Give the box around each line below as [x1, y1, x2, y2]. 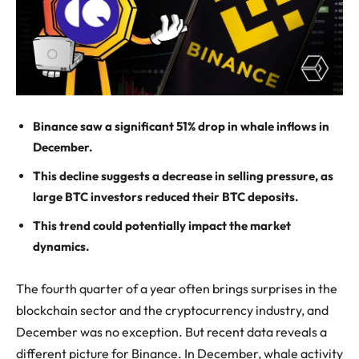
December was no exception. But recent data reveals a [16, 323, 327, 340]
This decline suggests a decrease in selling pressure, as [33, 167, 333, 184]
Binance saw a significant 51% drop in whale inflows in [33, 118, 329, 134]
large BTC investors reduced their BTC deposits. [33, 188, 301, 204]
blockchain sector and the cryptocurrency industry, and [16, 301, 329, 318]
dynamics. [33, 238, 92, 254]
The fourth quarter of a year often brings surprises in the [16, 280, 337, 296]
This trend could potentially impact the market [33, 217, 291, 233]
